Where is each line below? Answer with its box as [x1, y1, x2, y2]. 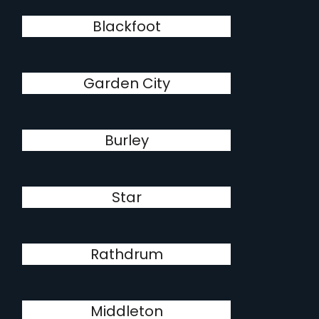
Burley [104, 130, 149, 150]
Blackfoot [92, 16, 161, 36]
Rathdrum [90, 244, 163, 264]
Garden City [83, 73, 170, 93]
